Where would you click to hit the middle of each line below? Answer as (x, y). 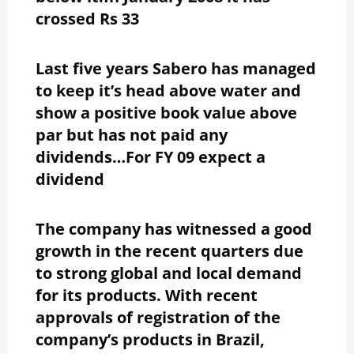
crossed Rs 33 (87, 18)
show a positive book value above (166, 112)
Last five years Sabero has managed (175, 68)
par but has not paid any (131, 134)
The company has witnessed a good (173, 228)
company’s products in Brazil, (150, 339)
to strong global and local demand (168, 273)
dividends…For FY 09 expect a (150, 156)
